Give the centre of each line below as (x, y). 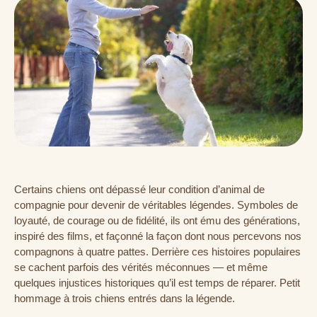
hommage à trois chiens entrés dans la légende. (125, 299)
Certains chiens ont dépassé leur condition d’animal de (139, 190)
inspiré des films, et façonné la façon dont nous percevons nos (158, 237)
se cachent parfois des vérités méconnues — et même (141, 268)
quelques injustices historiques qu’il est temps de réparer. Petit (157, 283)
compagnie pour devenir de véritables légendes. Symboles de (156, 206)
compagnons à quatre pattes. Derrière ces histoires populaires (157, 252)
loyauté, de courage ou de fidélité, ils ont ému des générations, (157, 221)
